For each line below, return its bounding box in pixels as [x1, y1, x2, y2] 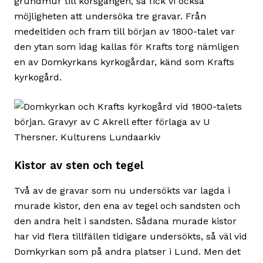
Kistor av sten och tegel [14, 159, 144, 172]
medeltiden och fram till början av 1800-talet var [14, 25, 235, 37]
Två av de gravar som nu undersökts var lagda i [14, 185, 230, 197]
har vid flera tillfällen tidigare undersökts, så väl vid [14, 231, 247, 242]
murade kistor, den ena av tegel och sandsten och [14, 200, 240, 212]
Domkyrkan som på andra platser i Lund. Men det [14, 246, 241, 258]
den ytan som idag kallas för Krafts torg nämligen [14, 41, 239, 52]
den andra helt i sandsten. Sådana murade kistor [14, 215, 237, 227]
